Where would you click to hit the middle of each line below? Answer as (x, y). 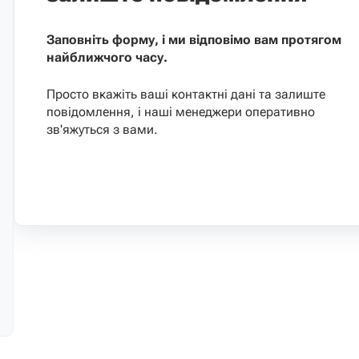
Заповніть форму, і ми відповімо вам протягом (194, 39)
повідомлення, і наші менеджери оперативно (181, 111)
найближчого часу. (107, 57)
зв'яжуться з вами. (102, 129)
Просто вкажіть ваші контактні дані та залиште (186, 94)
